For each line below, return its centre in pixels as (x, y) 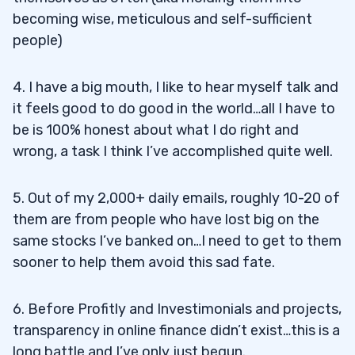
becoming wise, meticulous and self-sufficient (162, 19)
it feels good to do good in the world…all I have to (174, 109)
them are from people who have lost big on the (166, 219)
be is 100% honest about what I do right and (156, 130)
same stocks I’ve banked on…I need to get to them (177, 241)
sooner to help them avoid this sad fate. (144, 262)
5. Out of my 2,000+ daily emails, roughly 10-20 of (176, 198)
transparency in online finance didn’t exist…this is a (176, 330)
